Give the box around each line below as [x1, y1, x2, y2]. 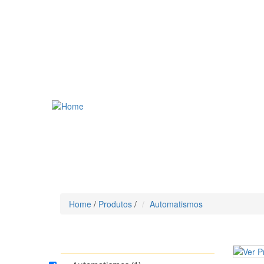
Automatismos [150, 198, 203, 210]
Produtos [98, 198, 132, 210]
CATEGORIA [64, 239, 111, 251]
